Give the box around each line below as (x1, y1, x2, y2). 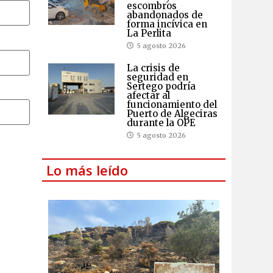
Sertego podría (126, 80, 196, 92)
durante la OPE (126, 116, 196, 129)
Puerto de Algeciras (126, 107, 218, 119)
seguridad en (126, 71, 188, 83)
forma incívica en (126, 18, 207, 30)
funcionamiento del (126, 98, 217, 110)
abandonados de (126, 9, 203, 21)
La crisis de (126, 62, 180, 74)
